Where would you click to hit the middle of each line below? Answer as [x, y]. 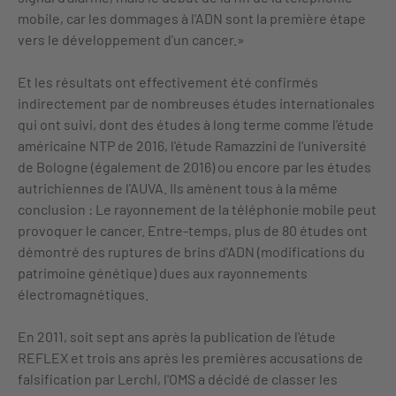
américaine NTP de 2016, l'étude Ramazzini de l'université [192, 145]
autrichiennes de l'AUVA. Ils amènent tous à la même [178, 188]
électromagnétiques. [83, 294]
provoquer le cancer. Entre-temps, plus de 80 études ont [193, 230]
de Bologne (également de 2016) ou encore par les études [194, 167]
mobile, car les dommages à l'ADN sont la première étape [192, 18]
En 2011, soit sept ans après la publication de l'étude [177, 336]
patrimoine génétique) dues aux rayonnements [163, 273]
